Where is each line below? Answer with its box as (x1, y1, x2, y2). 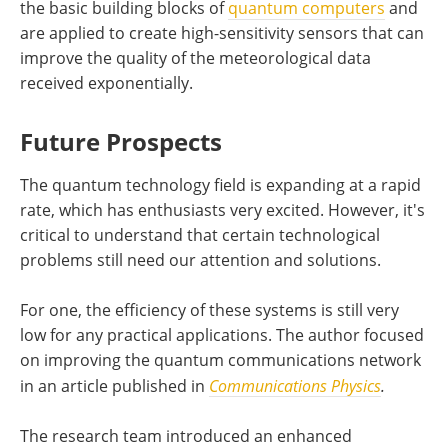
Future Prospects (20, 124, 222, 158)
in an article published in (20, 374, 209, 397)
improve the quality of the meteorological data (20, 46, 371, 69)
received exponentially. (20, 71, 193, 94)
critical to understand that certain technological (20, 223, 380, 246)
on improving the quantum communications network (20, 348, 421, 371)
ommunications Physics (218, 374, 381, 396)
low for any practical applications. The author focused (20, 323, 424, 346)
